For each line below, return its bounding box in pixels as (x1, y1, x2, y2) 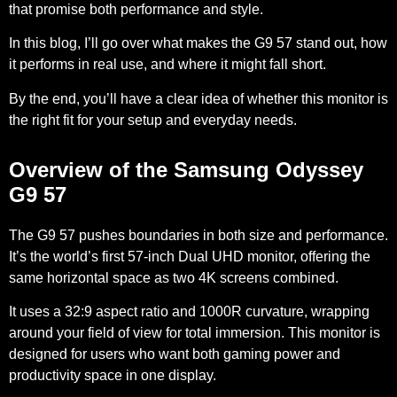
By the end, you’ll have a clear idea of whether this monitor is (9, 90, 388, 106)
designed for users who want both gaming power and (9, 346, 340, 362)
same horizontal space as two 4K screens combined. (9, 269, 339, 285)
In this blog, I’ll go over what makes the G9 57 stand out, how (9, 35, 387, 51)
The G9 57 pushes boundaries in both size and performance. (9, 227, 388, 243)
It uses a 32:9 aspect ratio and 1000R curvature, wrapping (9, 303, 370, 319)
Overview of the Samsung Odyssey (9, 157, 363, 182)
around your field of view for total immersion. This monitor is (9, 324, 380, 340)
